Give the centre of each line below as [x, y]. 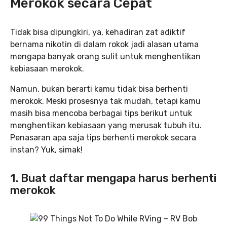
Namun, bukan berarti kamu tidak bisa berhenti [99, 89]
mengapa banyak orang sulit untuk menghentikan [105, 56]
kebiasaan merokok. [47, 69]
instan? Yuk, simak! [46, 150]
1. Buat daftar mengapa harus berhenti [113, 178]
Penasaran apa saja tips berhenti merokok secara [103, 138]
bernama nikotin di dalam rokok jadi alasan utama [104, 44]
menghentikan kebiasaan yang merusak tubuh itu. [106, 125]
